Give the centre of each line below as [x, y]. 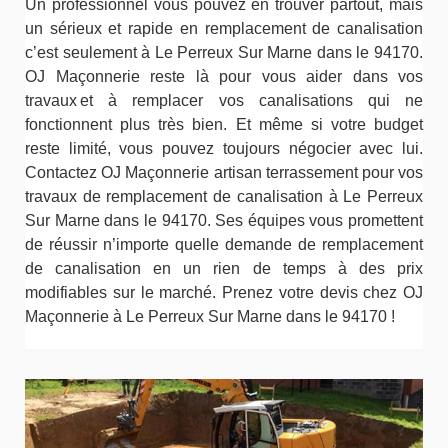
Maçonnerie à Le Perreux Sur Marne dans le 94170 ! [210, 316]
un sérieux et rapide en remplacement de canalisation [224, 28]
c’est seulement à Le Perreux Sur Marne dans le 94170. [224, 52]
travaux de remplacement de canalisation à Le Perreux [224, 196]
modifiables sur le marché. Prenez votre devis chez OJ [224, 292]
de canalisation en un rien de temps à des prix [224, 268]
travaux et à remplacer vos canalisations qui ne [224, 100]
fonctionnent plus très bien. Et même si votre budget [224, 124]
